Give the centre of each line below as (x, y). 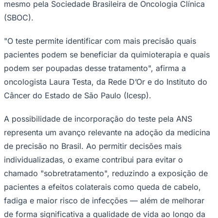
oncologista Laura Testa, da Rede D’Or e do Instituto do (106, 82)
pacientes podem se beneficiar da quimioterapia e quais (107, 54)
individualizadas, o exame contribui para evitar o (93, 159)
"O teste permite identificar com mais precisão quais (100, 41)
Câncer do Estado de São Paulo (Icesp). (78, 95)
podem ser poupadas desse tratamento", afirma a (95, 68)
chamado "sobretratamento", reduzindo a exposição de (106, 173)
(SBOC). (19, 17)
